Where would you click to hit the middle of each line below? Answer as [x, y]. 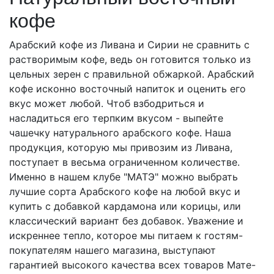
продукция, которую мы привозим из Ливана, [121, 147]
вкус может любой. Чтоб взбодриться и [107, 103]
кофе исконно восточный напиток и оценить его [128, 89]
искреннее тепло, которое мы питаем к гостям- [126, 235]
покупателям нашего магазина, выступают [113, 250]
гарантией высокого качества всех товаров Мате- [132, 265]
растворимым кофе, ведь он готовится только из [130, 59]
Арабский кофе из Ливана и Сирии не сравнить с [129, 45]
